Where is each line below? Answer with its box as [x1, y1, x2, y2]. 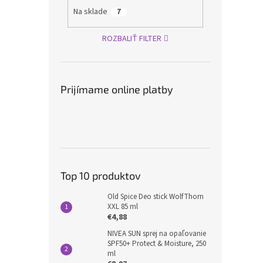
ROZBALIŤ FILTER [102, 32, 162, 45]
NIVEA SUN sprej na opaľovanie [107, 228, 206, 239]
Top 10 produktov [60, 168, 141, 182]
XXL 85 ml [107, 201, 138, 212]
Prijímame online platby [60, 82, 173, 96]
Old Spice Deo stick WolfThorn [107, 191, 204, 202]
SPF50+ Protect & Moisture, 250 [107, 238, 206, 249]
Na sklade [73, 6, 107, 18]
